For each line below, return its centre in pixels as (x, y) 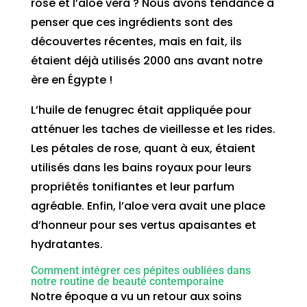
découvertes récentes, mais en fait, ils (136, 41)
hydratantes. (66, 244)
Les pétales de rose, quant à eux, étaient (143, 148)
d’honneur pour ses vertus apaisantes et (143, 225)
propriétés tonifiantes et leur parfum (132, 186)
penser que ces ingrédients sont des (132, 22)
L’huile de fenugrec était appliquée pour (141, 110)
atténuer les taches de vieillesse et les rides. (153, 129)
